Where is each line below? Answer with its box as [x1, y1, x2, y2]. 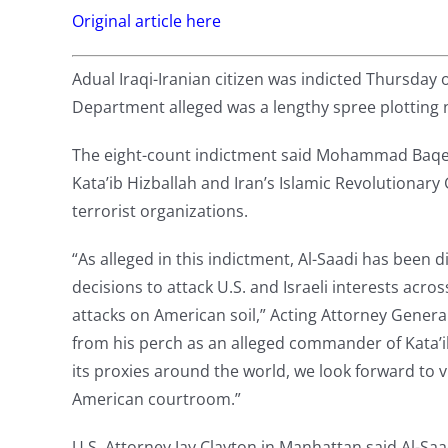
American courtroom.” [71, 388, 241, 411]
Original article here [71, 10, 221, 33]
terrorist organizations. [71, 200, 248, 223]
